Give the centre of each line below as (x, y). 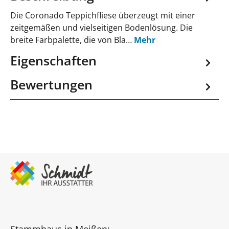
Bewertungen (51, 84)
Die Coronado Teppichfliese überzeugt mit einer (103, 15)
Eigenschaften (53, 60)
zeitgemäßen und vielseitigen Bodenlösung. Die (101, 28)
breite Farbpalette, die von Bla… (72, 40)
